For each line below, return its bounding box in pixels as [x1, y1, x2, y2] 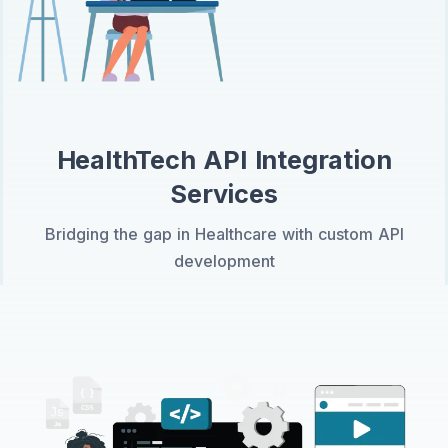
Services [170, 178, 278, 210]
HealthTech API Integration [56, 144, 392, 176]
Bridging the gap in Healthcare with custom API [44, 224, 404, 245]
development [173, 251, 275, 272]
